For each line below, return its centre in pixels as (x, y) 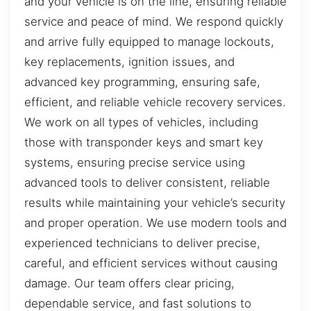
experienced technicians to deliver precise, (142, 243)
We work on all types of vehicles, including (141, 122)
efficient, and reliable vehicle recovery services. (155, 102)
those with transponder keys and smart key (144, 142)
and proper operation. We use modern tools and (155, 222)
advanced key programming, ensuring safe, (142, 82)
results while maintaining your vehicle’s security (155, 202)
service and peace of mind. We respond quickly (154, 21)
